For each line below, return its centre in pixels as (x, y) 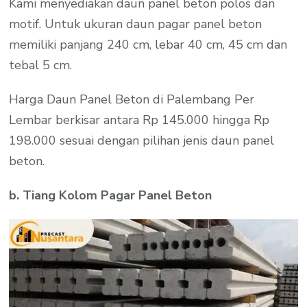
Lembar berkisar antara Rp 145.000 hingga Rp (139, 120)
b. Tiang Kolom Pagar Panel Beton (111, 195)
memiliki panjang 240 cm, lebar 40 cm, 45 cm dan (148, 44)
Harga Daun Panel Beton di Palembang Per (132, 99)
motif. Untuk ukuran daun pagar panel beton (136, 24)
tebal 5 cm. (41, 65)
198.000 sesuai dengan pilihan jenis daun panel (142, 140)
